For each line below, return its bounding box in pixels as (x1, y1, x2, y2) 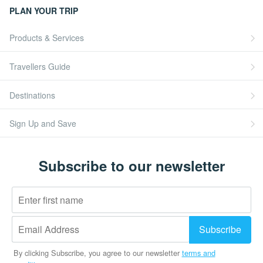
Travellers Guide (9, 60, 70, 72)
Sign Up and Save (9, 117, 76, 130)
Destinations (9, 89, 55, 101)
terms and (181, 247, 215, 259)
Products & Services (9, 31, 84, 43)
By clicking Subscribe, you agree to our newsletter (13, 247, 182, 259)
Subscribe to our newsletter (38, 156, 225, 176)
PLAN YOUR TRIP (9, 4, 78, 16)
